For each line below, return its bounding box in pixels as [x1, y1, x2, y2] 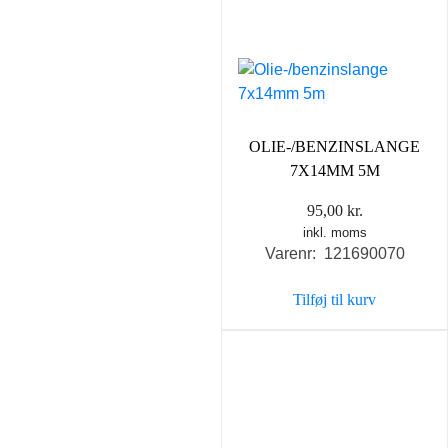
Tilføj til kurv [293, 290, 376, 308]
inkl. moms [302, 224, 367, 240]
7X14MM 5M [289, 161, 380, 179]
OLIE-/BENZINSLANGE [249, 137, 420, 155]
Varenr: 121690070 [264, 244, 405, 262]
